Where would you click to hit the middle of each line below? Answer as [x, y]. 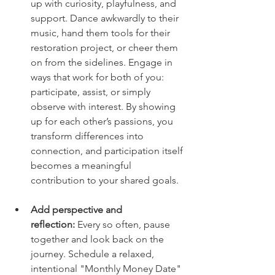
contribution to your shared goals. [105, 180]
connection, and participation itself [108, 151]
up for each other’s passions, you [103, 122]
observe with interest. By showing [104, 107]
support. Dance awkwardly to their [106, 18]
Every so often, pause [124, 225]
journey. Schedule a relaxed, [94, 254]
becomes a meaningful [82, 166]
